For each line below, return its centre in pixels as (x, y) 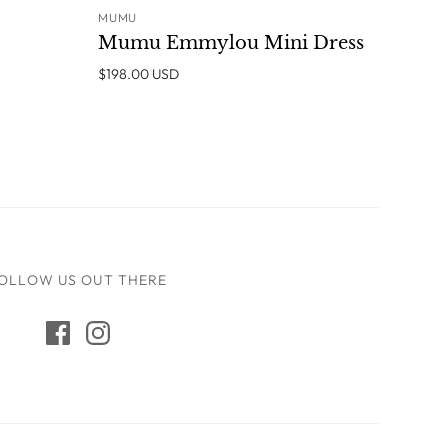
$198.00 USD (138, 73)
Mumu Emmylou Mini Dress (230, 42)
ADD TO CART (312, 27)
